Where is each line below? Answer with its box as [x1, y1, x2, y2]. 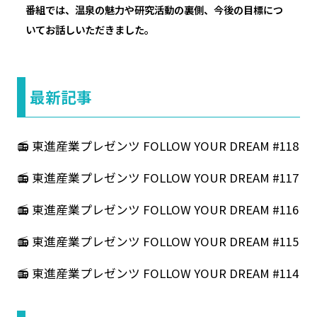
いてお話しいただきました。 [25, 21, 154, 37]
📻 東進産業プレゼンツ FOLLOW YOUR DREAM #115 [16, 232, 299, 250]
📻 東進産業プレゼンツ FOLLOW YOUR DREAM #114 [16, 264, 299, 282]
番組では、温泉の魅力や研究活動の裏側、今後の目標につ [25, 1, 283, 17]
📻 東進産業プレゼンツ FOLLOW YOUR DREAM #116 [16, 201, 299, 218]
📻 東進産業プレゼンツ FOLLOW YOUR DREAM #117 [16, 169, 299, 187]
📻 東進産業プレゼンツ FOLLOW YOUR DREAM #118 [16, 137, 299, 155]
